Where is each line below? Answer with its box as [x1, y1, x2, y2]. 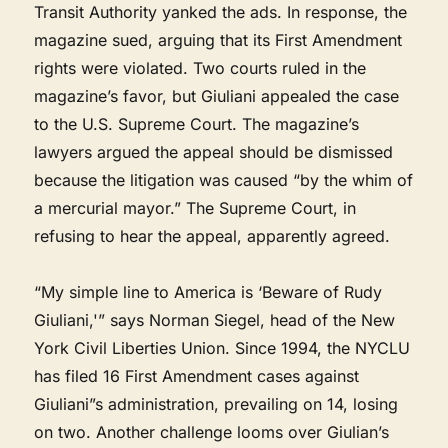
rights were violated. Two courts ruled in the [34, 57, 367, 78]
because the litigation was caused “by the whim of [34, 169, 414, 190]
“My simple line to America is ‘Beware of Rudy [34, 281, 383, 302]
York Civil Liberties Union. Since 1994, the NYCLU [34, 337, 411, 358]
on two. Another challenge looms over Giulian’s [34, 421, 390, 442]
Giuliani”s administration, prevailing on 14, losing [34, 393, 399, 414]
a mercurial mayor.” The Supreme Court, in [34, 197, 357, 218]
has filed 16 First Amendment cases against [34, 365, 360, 386]
